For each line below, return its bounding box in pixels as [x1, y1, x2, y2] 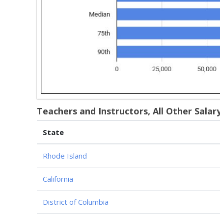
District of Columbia [43, 196, 109, 207]
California [43, 173, 73, 184]
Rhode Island [43, 150, 87, 161]
